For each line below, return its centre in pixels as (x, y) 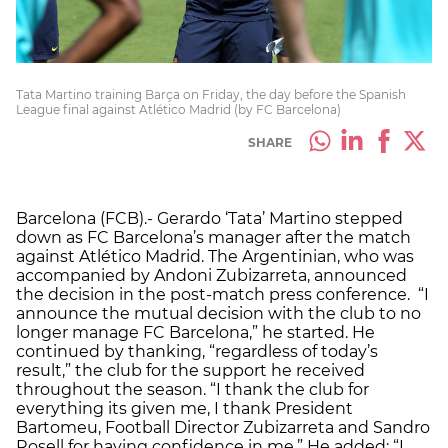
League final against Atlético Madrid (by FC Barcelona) (178, 109)
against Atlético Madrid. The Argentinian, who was (215, 256)
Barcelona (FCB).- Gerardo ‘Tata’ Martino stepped (209, 218)
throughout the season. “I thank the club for (192, 389)
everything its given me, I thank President (184, 408)
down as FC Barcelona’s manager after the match (213, 237)
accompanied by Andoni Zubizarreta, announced (211, 275)
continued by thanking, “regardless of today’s (197, 351)
